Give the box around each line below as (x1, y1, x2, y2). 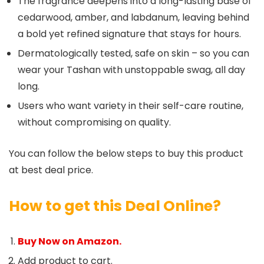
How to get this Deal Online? (9, 196, 221, 217)
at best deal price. (9, 163, 93, 177)
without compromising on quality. (18, 115, 171, 130)
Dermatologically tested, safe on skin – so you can (18, 47, 249, 61)
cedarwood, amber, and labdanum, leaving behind (18, 11, 249, 25)
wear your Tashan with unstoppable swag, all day (18, 63, 245, 77)
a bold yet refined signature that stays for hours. (18, 27, 241, 41)
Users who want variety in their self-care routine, (18, 99, 243, 113)
